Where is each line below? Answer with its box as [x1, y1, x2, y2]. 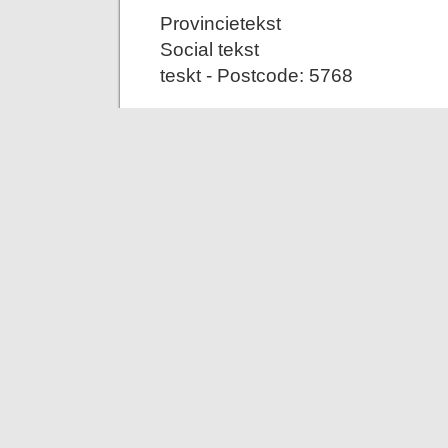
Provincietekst [160, 11, 281, 34]
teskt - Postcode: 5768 [160, 63, 353, 86]
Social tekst [160, 37, 259, 60]
